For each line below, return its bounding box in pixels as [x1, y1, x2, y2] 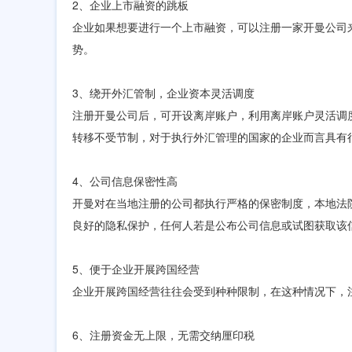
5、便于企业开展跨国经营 [72, 261, 200, 277]
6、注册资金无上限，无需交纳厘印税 [72, 327, 255, 343]
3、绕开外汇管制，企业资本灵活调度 [72, 85, 255, 101]
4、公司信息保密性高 [72, 173, 178, 189]
